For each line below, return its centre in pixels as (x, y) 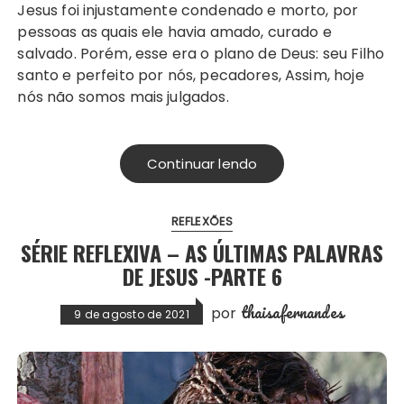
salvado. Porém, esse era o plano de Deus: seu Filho (201, 53)
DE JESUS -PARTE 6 (202, 275)
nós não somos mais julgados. (123, 96)
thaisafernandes (292, 312)
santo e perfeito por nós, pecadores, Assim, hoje (191, 75)
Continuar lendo (202, 163)
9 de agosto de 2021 (132, 314)
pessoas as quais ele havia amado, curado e (174, 32)
